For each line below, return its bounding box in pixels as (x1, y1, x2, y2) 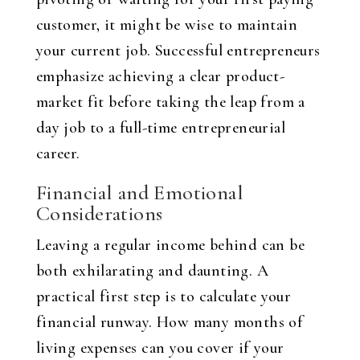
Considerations (35, 201, 163, 226)
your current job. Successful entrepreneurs (35, 41, 321, 60)
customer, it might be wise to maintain (35, 15, 297, 35)
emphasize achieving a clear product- (35, 67, 285, 86)
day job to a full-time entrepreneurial (35, 118, 285, 137)
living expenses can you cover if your (35, 338, 284, 358)
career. (35, 144, 80, 163)
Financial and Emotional (35, 180, 243, 205)
